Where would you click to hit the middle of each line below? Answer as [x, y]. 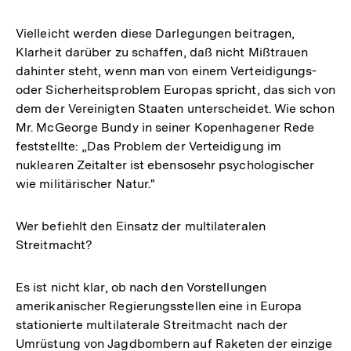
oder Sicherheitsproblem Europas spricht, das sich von [175, 89]
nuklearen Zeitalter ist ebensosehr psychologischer [165, 165]
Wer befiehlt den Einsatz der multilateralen [141, 226]
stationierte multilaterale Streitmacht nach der [152, 324]
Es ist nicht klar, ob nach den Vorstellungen [141, 287]
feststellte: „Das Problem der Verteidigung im [149, 146]
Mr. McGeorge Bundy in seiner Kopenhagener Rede [165, 127]
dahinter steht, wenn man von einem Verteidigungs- [166, 71]
